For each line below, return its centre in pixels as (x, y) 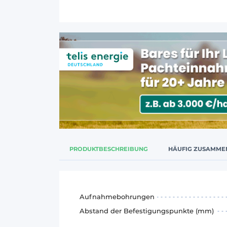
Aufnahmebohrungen (117, 196)
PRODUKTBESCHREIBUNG (109, 149)
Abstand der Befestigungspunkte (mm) (147, 211)
